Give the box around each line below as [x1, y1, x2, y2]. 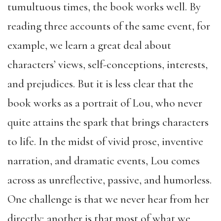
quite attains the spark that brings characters [7, 115, 209, 129]
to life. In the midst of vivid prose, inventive [7, 135, 203, 148]
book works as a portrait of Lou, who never [7, 96, 202, 110]
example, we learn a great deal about [7, 38, 171, 52]
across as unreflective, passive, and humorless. [7, 173, 212, 187]
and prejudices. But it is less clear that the [7, 77, 193, 91]
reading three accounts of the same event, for [7, 19, 210, 33]
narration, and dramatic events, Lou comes [7, 154, 200, 168]
